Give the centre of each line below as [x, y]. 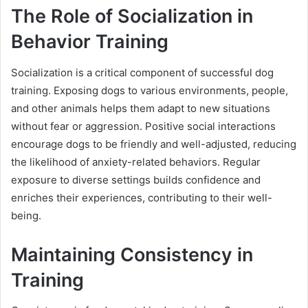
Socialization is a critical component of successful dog [142, 72]
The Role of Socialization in [132, 16]
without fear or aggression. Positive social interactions [143, 126]
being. [26, 215]
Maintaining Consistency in [132, 254]
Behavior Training [90, 42]
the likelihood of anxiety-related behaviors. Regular [136, 162]
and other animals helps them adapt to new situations [141, 108]
